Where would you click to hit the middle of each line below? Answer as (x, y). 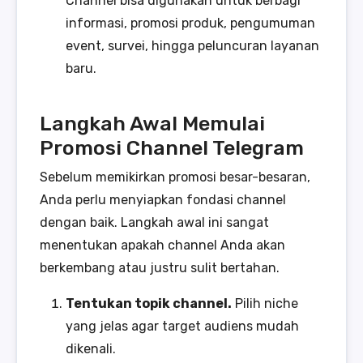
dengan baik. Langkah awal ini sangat (154, 222)
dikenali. (91, 348)
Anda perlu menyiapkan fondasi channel (163, 199)
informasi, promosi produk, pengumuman (190, 23)
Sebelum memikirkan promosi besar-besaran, (175, 177)
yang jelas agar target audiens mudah (182, 326)
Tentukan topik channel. (149, 303)
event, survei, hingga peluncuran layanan (192, 45)
